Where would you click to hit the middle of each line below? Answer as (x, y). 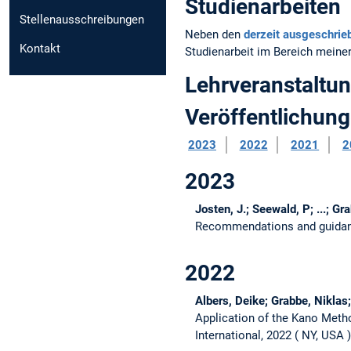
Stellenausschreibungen (82, 19)
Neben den (214, 34)
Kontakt (40, 48)
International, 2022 (243, 336)
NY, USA (322, 336)
